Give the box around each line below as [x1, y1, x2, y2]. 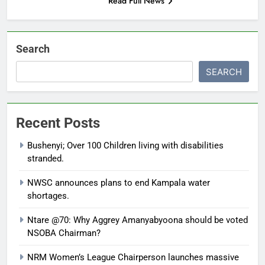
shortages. [27, 190, 69, 201]
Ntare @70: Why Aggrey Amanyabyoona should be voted [27, 214, 248, 225]
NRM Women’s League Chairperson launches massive [27, 251, 239, 263]
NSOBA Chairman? [27, 227, 101, 238]
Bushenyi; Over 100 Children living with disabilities [27, 140, 224, 151]
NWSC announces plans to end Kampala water [27, 177, 210, 188]
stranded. [27, 153, 64, 164]
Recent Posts [16, 114, 100, 131]
